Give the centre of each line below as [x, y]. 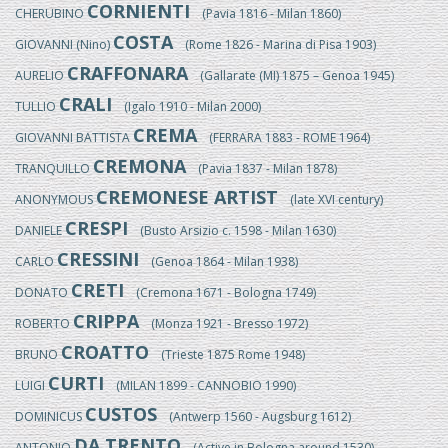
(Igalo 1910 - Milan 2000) [186, 106]
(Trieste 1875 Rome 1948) [227, 354]
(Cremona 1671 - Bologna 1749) [220, 292]
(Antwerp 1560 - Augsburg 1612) [254, 416]
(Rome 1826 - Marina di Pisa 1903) [274, 44]
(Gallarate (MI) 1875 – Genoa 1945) [291, 75]
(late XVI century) [330, 199]
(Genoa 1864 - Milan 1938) [218, 261]
